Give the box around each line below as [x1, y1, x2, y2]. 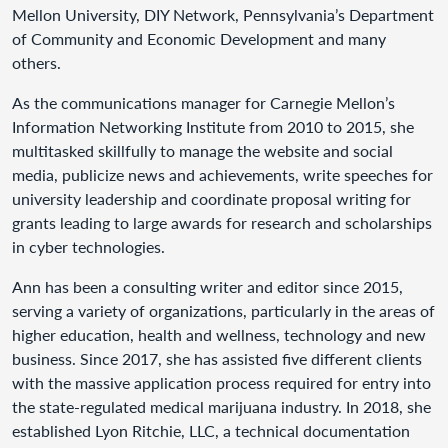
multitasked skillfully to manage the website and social [12, 141, 393, 160]
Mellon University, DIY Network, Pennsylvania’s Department [12, 5, 434, 24]
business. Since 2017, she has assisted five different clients [12, 349, 422, 368]
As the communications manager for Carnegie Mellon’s [12, 93, 395, 112]
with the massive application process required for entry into [12, 373, 431, 392]
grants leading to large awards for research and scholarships [12, 213, 432, 232]
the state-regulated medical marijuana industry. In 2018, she [12, 397, 431, 416]
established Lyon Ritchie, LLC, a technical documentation [12, 421, 410, 440]
